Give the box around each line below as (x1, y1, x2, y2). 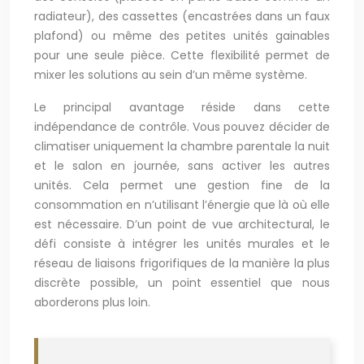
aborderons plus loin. (34, 294, 150, 310)
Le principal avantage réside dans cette (34, 99, 330, 115)
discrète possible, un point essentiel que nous (34, 275, 330, 291)
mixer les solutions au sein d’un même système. (34, 67, 307, 83)
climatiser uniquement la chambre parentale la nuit (34, 138, 330, 154)
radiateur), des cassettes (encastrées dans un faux (34, 8, 330, 24)
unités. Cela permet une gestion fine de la (34, 177, 330, 193)
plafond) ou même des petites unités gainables (34, 28, 330, 44)
